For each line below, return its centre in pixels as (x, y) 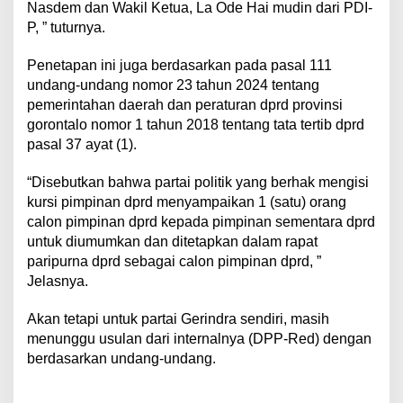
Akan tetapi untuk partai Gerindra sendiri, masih (178, 319)
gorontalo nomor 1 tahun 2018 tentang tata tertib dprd (196, 125)
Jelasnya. (58, 282)
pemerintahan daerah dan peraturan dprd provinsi (185, 105)
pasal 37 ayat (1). (82, 145)
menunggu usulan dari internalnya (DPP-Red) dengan (199, 339)
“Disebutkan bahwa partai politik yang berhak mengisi (198, 183)
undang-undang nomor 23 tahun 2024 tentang (173, 85)
